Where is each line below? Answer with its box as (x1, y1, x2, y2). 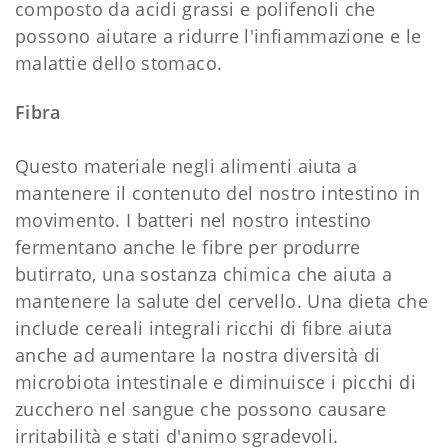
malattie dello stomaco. (15, 51, 223, 76)
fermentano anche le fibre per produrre (15, 235, 361, 260)
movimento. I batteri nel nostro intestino (15, 208, 372, 233)
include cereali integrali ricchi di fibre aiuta (15, 316, 392, 341)
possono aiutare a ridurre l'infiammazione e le (15, 24, 422, 49)
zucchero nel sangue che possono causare (15, 397, 387, 422)
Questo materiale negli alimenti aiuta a (15, 154, 358, 179)
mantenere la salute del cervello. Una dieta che (15, 289, 428, 314)
